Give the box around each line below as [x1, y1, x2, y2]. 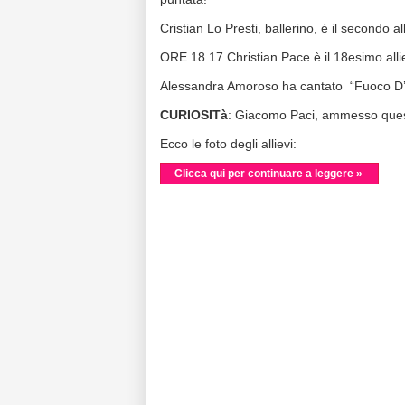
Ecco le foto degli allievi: [160, 137, 297, 151]
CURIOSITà [160, 108, 228, 122]
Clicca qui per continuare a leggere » [174, 167, 363, 180]
